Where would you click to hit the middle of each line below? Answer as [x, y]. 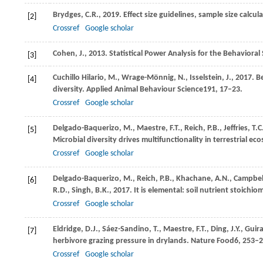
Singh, [83, 190]
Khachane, [195, 179]
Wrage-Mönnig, [150, 78]
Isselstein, [208, 78]
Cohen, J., [71, 54]
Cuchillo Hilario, [80, 78]
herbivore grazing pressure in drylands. [122, 241]
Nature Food [213, 241]
